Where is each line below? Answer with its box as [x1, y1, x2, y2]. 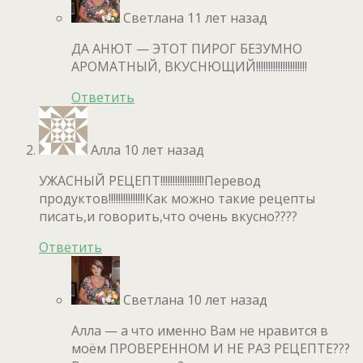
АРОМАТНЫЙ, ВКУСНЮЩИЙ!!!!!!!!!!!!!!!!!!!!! [71, 58, 307, 76]
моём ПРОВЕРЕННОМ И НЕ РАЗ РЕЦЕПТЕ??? [71, 340, 350, 358]
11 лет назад [187, 9, 267, 28]
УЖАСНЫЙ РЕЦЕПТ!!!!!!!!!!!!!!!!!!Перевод [39, 172, 261, 190]
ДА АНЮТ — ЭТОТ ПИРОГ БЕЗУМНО [71, 40, 302, 58]
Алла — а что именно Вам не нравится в [71, 322, 328, 340]
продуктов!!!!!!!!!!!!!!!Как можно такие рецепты [39, 190, 315, 208]
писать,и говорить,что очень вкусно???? [39, 207, 297, 226]
